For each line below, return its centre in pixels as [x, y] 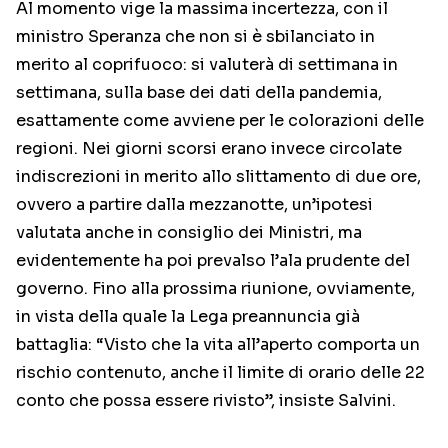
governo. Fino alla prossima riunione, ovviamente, [215, 289]
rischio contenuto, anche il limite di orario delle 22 [220, 373]
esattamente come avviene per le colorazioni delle [220, 121]
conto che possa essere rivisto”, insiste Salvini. [206, 401]
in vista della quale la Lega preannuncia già [188, 317]
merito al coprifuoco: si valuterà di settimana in [207, 65]
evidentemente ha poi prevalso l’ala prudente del [213, 261]
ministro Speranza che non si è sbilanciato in [195, 37]
